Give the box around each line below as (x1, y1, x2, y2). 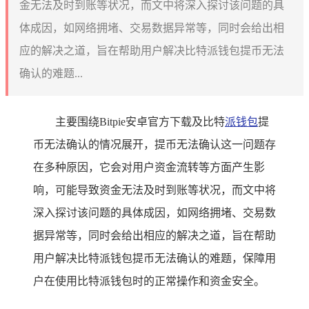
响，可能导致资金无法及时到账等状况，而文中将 (33, 183, 276, 196)
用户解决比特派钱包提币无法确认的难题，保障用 (33, 252, 276, 264)
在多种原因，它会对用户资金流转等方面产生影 (33, 161, 265, 173)
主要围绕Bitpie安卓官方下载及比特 (55, 115, 225, 128)
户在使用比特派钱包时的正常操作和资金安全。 (33, 275, 265, 287)
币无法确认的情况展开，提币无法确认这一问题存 (33, 138, 276, 150)
